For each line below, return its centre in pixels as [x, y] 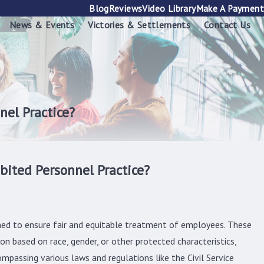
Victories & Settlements [139, 25]
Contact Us [227, 25]
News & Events [42, 25]
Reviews [126, 8]
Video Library [169, 8]
